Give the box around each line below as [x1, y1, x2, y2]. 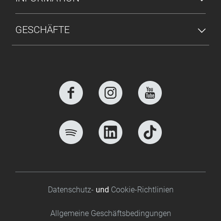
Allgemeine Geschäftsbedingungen [50, 209, 171, 219]
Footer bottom [11, 184, 61, 194]
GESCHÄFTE [15, 23, 70, 36]
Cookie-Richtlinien [110, 185, 174, 195]
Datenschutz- [47, 185, 96, 195]
